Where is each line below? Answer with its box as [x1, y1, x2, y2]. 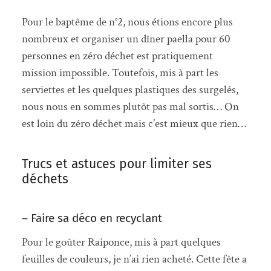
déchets [21, 171, 68, 188]
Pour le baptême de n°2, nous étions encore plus [21, 15, 233, 30]
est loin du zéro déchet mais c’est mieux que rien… [21, 116, 246, 132]
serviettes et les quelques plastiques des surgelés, [21, 82, 238, 98]
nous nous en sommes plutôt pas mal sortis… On [21, 99, 239, 115]
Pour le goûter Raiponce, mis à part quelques [21, 235, 221, 250]
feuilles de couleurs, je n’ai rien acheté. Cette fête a [21, 252, 247, 267]
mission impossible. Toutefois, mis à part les [21, 65, 218, 81]
